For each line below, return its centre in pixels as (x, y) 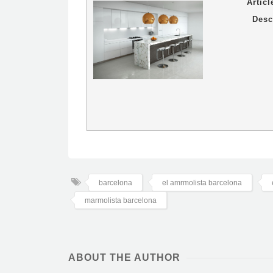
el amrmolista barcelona (202, 183)
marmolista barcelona (121, 201)
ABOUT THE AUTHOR (124, 258)
